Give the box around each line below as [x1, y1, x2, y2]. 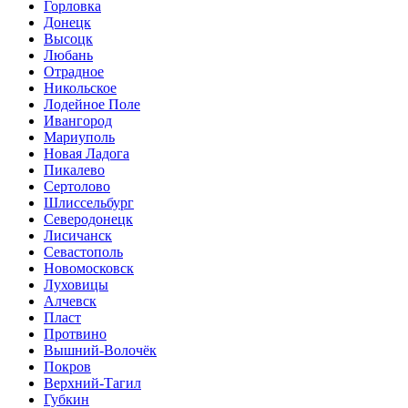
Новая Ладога [44, 146, 129, 162]
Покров [44, 359, 91, 375]
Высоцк [44, 31, 93, 47]
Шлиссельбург [44, 195, 134, 211]
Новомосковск [44, 260, 134, 277]
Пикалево [44, 162, 105, 178]
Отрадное [44, 64, 104, 80]
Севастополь [44, 244, 123, 260]
